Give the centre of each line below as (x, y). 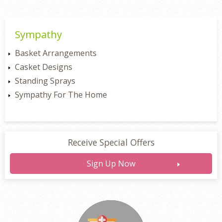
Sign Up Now (111, 164)
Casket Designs (44, 67)
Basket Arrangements (56, 53)
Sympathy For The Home (61, 95)
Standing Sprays (45, 81)
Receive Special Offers (111, 142)
